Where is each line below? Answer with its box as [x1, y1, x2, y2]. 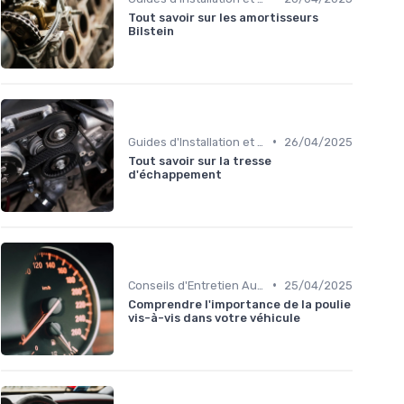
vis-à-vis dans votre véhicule [128, 310, 300, 325]
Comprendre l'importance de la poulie [128, 297, 351, 311]
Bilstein [128, 23, 174, 38]
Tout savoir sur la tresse [128, 153, 271, 168]
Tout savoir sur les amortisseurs [128, 10, 318, 24]
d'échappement [128, 167, 222, 181]
